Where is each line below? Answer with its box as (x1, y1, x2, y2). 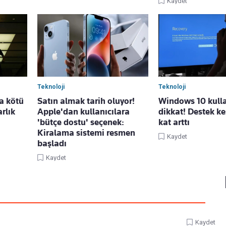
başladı (37, 138, 67, 149)
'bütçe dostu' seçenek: (37, 117, 124, 128)
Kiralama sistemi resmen (37, 128, 135, 138)
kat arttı (158, 117, 190, 128)
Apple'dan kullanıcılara (37, 106, 130, 117)
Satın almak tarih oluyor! (37, 96, 135, 106)
